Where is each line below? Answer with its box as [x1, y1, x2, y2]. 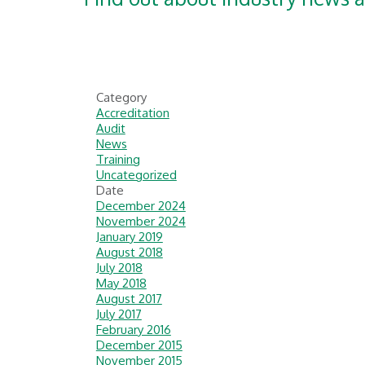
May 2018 [95, 275, 147, 291]
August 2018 [95, 244, 163, 260]
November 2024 [95, 213, 186, 229]
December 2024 [95, 197, 186, 213]
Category [95, 89, 147, 105]
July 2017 [95, 306, 142, 322]
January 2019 [95, 228, 163, 244]
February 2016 [95, 321, 171, 337]
